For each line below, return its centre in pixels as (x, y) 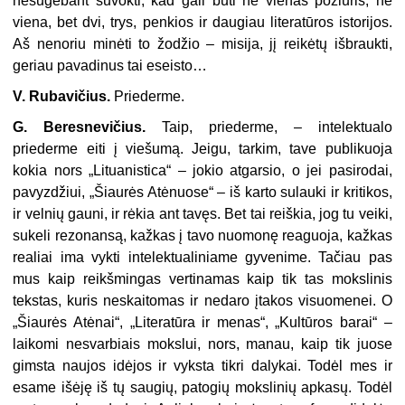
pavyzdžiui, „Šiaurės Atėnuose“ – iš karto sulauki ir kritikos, (202, 193)
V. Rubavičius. (64, 97)
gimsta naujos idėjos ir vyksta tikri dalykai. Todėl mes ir (202, 366)
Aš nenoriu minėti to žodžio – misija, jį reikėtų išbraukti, (202, 44)
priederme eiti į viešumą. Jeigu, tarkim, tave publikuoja (202, 149)
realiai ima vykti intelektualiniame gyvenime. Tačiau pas (202, 258)
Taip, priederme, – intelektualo (269, 127)
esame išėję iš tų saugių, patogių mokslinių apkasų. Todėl (202, 388)
